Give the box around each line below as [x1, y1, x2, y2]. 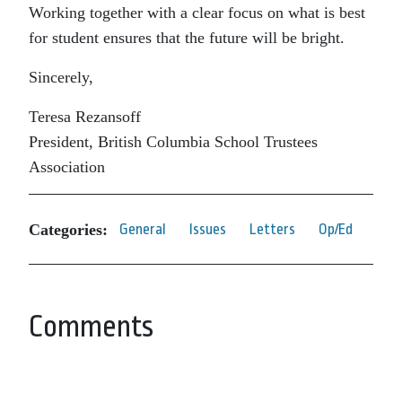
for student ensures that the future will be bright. [29, 29, 345, 47]
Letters [249, 221, 295, 238]
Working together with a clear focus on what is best [29, 4, 365, 22]
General [119, 221, 166, 238]
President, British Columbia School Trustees [29, 133, 318, 151]
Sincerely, [29, 68, 93, 86]
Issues [189, 221, 226, 238]
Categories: [29, 220, 108, 239]
